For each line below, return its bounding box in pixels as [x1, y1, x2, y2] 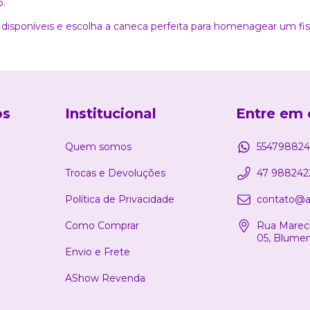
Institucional [65, 105, 156, 122]
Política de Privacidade [65, 193, 174, 206]
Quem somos [65, 140, 131, 153]
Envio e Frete [65, 246, 130, 258]
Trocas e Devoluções [65, 167, 165, 179]
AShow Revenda [65, 272, 145, 284]
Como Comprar [65, 219, 139, 232]
